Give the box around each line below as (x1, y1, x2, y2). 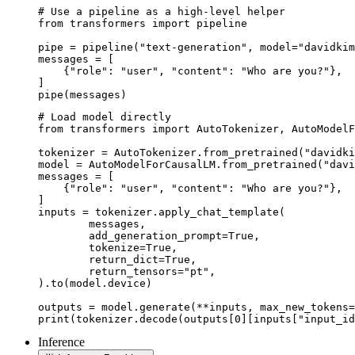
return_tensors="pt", (38, 265, 89, 277)
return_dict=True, (38, 253, 89, 265)
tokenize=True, (38, 241, 89, 254)
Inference (38, 334, 85, 349)
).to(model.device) (38, 277, 152, 289)
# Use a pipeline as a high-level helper (38, 5, 285, 17)
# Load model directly (38, 110, 171, 123)
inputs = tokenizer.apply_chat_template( (38, 205, 285, 218)
